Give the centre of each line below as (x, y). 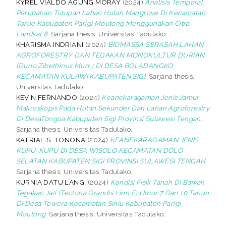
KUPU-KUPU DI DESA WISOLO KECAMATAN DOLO (99, 150)
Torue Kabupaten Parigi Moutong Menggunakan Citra (103, 23)
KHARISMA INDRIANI (50, 44)
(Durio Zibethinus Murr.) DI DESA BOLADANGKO (94, 65)
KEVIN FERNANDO (47, 97)
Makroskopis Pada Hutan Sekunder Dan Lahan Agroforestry (113, 108)
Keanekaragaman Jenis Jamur (150, 97)
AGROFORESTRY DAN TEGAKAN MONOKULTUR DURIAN (110, 55)
